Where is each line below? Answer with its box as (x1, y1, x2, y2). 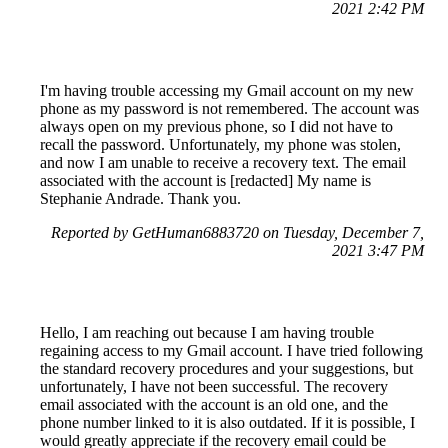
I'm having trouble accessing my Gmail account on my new (40, 81, 414, 99)
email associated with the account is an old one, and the (40, 395, 388, 413)
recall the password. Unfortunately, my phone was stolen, (40, 135, 401, 153)
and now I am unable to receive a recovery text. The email (40, 153, 406, 171)
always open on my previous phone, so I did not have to (40, 117, 393, 135)
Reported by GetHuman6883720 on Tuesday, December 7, (51, 223, 424, 241)
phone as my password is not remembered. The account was (40, 99, 419, 117)
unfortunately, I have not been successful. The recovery (40, 377, 388, 395)
